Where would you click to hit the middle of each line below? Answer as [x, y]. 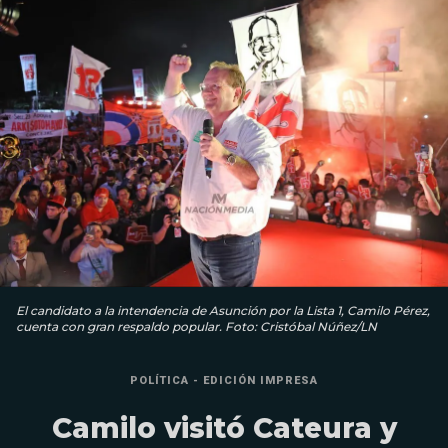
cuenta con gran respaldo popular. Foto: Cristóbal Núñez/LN [196, 327]
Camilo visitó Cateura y [224, 428]
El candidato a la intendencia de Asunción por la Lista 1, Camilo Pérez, [223, 311]
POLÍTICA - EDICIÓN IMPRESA [224, 381]
